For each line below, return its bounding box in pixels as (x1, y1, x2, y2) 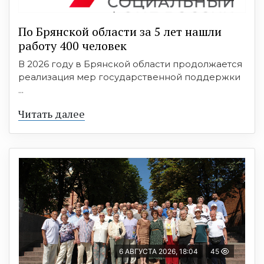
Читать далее (18, 107, 85, 121)
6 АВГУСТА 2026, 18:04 (119, 247, 198, 256)
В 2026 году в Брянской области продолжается (18, 58, 242, 70)
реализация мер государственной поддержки (18, 71, 240, 83)
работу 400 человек (18, 38, 127, 54)
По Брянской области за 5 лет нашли (18, 24, 222, 40)
